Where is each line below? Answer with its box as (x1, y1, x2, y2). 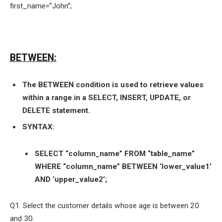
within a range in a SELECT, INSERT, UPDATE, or (22, 93, 191, 103)
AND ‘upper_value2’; (35, 174, 107, 184)
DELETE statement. (22, 106, 90, 115)
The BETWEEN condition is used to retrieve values (22, 80, 204, 90)
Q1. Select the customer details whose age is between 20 (10, 201, 199, 211)
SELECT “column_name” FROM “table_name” (35, 149, 195, 158)
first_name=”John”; (10, 1, 72, 11)
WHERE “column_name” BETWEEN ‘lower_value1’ (35, 162, 212, 171)
